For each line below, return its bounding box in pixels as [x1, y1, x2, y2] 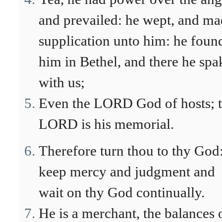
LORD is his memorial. [39, 116, 174, 132]
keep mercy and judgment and [39, 164, 215, 179]
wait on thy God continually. [39, 184, 205, 200]
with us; [39, 74, 85, 90]
